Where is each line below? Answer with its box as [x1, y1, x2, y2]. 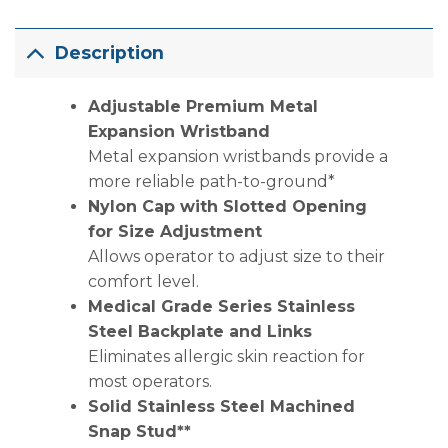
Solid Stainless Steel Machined [87, 396, 355, 416]
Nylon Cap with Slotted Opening [87, 196, 367, 216]
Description [55, 42, 165, 64]
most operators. [87, 371, 212, 391]
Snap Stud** [87, 421, 191, 441]
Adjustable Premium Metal [87, 96, 318, 116]
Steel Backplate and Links [87, 321, 312, 341]
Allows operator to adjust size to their [87, 246, 385, 266]
